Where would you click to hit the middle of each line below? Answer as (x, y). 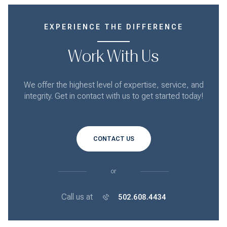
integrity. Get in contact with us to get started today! (113, 96)
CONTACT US (113, 139)
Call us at (77, 197)
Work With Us (113, 56)
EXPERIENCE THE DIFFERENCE (113, 27)
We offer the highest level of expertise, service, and (113, 85)
